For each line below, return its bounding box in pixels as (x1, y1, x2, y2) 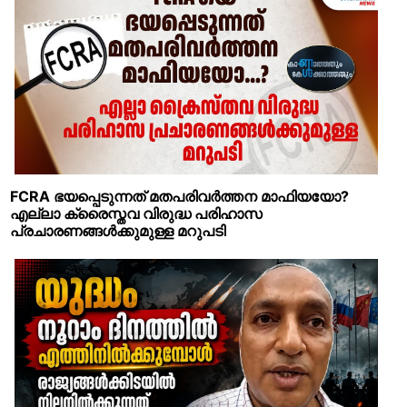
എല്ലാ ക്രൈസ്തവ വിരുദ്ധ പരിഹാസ (10, 203, 263, 223)
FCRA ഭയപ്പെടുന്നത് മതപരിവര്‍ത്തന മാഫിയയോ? (10, 186, 349, 205)
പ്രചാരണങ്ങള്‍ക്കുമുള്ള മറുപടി (10, 221, 225, 240)
